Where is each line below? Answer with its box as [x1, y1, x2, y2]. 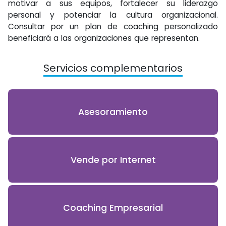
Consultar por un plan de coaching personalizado [8, 21, 218, 32]
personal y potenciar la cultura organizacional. [8, 10, 218, 20]
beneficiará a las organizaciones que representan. [8, 33, 200, 43]
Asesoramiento [78, 105, 148, 118]
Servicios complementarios [43, 61, 183, 75]
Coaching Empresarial [63, 201, 163, 214]
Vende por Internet [70, 153, 156, 166]
